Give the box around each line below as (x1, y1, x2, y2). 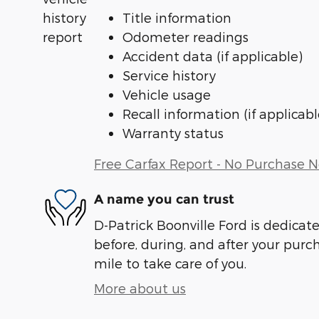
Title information (122, 9, 231, 25)
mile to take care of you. (94, 255, 246, 271)
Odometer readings (122, 28, 249, 44)
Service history (122, 67, 216, 83)
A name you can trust (94, 192, 234, 208)
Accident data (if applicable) (122, 48, 303, 63)
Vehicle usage (122, 86, 211, 102)
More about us (94, 280, 186, 296)
